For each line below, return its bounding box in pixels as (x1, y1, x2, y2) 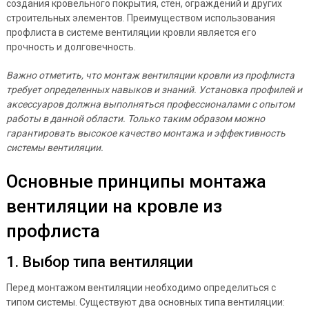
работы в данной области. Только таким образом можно (6, 113, 265, 124)
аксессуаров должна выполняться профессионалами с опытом (6, 99, 295, 110)
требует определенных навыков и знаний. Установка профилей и (6, 84, 302, 95)
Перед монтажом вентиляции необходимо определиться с (6, 282, 276, 293)
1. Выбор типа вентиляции (6, 253, 193, 270)
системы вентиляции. (6, 142, 103, 153)
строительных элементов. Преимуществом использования (6, 12, 275, 23)
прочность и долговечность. (6, 41, 136, 52)
